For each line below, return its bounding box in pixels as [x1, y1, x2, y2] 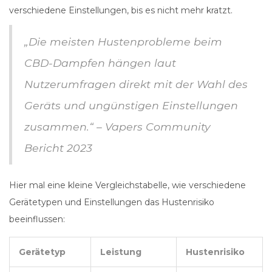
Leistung [100, 246, 141, 258]
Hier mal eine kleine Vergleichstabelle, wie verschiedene [9, 180, 246, 191]
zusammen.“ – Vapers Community [24, 120, 210, 134]
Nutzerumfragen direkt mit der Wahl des [24, 78, 248, 91]
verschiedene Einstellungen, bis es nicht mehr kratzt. [9, 5, 233, 16]
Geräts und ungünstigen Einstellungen [24, 99, 238, 112]
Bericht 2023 [24, 141, 92, 155]
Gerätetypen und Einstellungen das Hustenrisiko [9, 197, 214, 208]
